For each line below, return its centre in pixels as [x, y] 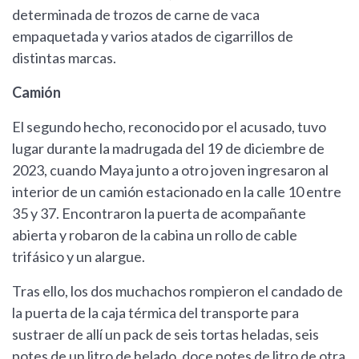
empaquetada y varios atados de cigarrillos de [153, 36]
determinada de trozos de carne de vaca [136, 15]
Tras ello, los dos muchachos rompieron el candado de [177, 291]
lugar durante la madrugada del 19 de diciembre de [168, 149]
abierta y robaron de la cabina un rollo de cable [155, 235]
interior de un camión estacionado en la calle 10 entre [177, 192]
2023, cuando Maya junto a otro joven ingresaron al [170, 170]
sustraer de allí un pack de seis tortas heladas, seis [165, 335]
